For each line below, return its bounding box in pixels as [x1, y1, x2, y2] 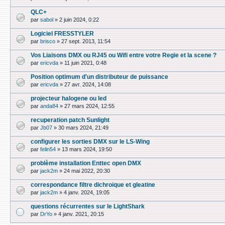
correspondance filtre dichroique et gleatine [31, 181, 155, 188]
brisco [40, 38, 55, 45]
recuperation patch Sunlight [31, 117, 109, 123]
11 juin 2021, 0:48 [64, 60, 106, 66]
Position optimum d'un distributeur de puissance [31, 73, 168, 80]
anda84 [40, 103, 58, 109]
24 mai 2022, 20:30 [64, 168, 110, 174]
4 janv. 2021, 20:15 [58, 211, 104, 217]
